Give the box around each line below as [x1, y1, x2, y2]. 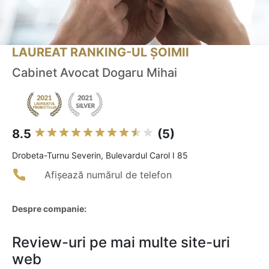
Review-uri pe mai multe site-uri [12, 234, 230, 252]
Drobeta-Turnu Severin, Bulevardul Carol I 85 [12, 150, 188, 161]
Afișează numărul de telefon [44, 169, 172, 181]
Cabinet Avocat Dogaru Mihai [12, 65, 177, 80]
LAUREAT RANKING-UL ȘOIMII [12, 45, 189, 60]
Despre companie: [12, 204, 86, 214]
